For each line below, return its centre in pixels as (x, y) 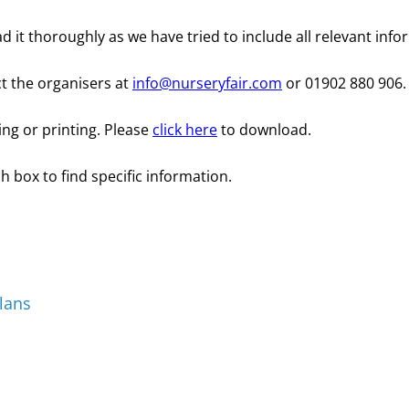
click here (185, 129)
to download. (264, 129)
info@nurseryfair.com (207, 83)
